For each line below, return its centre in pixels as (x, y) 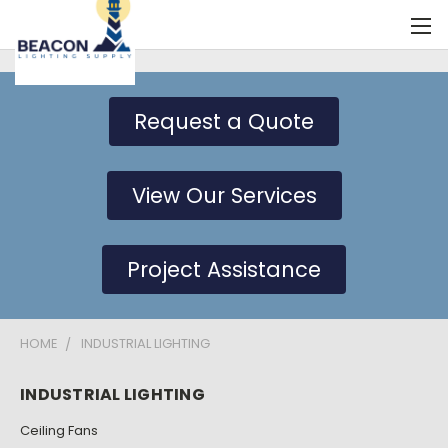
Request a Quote (224, 121)
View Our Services (224, 195)
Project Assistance (224, 269)
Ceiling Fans (59, 430)
